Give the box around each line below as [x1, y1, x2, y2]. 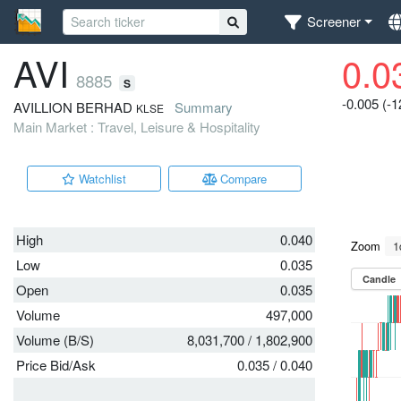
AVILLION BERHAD [13, 97, 132, 116]
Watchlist [74, 169, 126, 187]
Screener [307, 12, 362, 31]
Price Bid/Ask [16, 354, 96, 374]
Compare [217, 169, 268, 187]
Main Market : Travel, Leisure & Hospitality [13, 116, 260, 136]
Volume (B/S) [16, 329, 94, 349]
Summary [175, 97, 233, 116]
